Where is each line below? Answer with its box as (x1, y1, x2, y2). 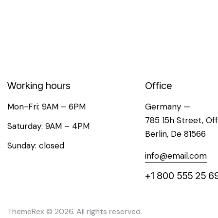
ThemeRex (7, 206, 44, 217)
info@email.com (145, 150, 207, 161)
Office (145, 79, 172, 91)
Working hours (7, 79, 71, 91)
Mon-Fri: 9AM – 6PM (7, 101, 86, 112)
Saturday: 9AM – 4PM (7, 120, 90, 131)
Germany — (145, 101, 190, 112)
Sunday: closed (7, 140, 64, 151)
